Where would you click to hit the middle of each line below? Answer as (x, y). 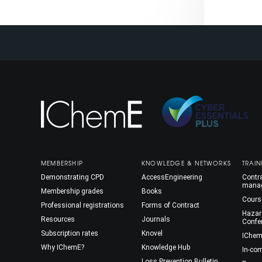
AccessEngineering (172, 177)
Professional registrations (82, 206)
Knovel (152, 234)
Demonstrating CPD (73, 177)
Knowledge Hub (166, 248)
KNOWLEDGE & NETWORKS (186, 163)
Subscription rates (70, 234)
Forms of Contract (170, 206)
